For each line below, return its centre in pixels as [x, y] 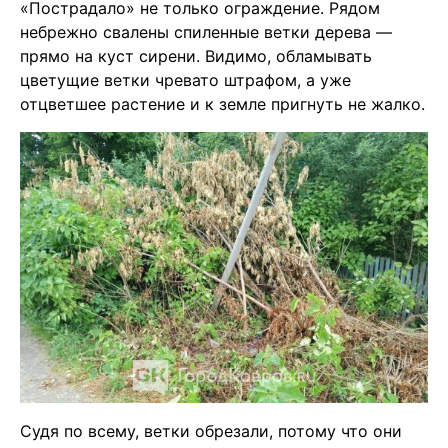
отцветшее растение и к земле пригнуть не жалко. [222, 104]
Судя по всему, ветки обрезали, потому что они [211, 431]
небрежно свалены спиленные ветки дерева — [206, 32]
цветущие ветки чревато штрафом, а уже [185, 80]
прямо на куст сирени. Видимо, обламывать [196, 56]
